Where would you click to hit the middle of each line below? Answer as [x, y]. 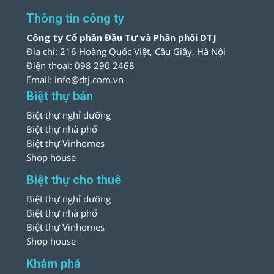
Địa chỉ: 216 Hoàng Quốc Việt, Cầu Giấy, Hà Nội [126, 51]
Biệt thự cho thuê [74, 180]
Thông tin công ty [76, 18]
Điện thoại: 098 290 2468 [81, 65]
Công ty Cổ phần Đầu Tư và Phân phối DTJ [122, 37]
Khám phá [54, 263]
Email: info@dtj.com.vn [75, 79]
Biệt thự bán [60, 96]
